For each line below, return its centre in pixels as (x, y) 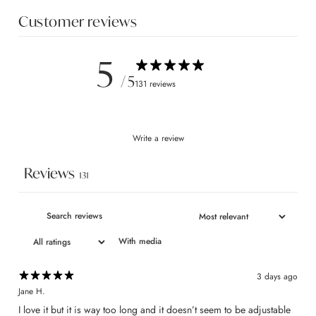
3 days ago (277, 277)
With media (140, 242)
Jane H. (32, 291)
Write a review (158, 138)
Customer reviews (78, 21)
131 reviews (155, 84)
